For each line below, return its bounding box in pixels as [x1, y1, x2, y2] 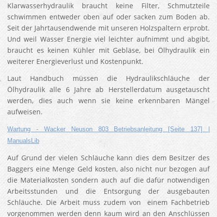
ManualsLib [7, 137, 39, 144]
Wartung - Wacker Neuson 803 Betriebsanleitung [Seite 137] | [7, 125, 210, 133]
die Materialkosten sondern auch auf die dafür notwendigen [7, 175, 210, 185]
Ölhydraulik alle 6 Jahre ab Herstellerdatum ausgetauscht [7, 85, 210, 94]
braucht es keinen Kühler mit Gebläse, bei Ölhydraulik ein [7, 46, 210, 55]
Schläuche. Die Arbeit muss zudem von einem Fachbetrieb [7, 198, 210, 207]
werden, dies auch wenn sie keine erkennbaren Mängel [7, 96, 210, 105]
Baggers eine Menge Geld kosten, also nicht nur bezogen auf [7, 164, 210, 173]
